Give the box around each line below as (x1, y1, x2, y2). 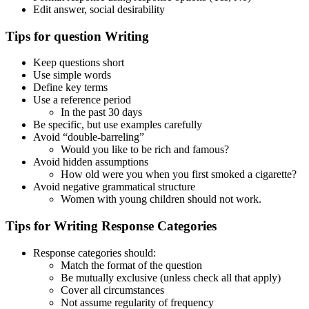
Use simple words (33, 69, 111, 81)
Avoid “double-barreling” (33, 131, 144, 143)
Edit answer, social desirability (33, 3, 165, 15)
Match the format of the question (61, 259, 202, 271)
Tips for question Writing (6, 28, 149, 43)
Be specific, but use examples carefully (33, 119, 202, 131)
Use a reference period (33, 94, 131, 106)
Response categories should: (33, 246, 156, 259)
